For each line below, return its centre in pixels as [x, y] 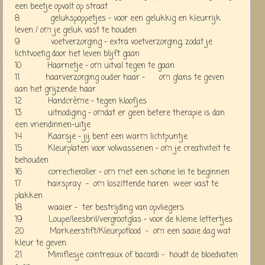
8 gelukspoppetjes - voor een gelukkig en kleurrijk [118, 18]
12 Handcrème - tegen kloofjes [81, 101]
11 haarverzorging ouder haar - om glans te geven [119, 77]
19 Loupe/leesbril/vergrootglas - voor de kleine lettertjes [124, 219]
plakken [29, 196]
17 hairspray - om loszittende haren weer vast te [117, 184]
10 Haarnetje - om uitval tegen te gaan [95, 66]
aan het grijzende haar [55, 89]
